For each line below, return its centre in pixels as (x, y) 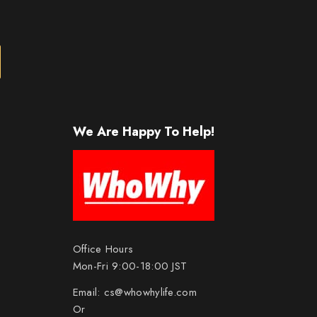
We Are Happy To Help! (143, 132)
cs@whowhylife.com (150, 293)
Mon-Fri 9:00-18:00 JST (130, 266)
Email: (88, 293)
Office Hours (103, 249)
